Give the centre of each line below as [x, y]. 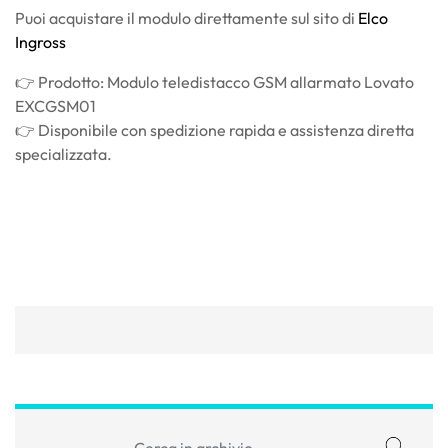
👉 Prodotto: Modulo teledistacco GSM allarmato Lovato [214, 81]
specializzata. [63, 153]
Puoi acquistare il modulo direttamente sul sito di [186, 17]
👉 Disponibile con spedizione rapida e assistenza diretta [214, 129]
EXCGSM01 [55, 105]
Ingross [40, 41]
